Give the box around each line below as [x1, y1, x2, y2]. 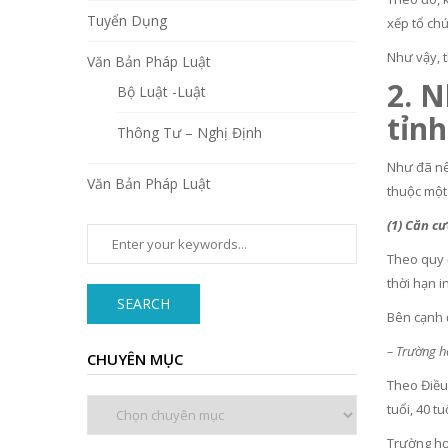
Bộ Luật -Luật [117, 82, 206, 102]
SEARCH [117, 294, 170, 314]
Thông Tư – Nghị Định [117, 123, 262, 143]
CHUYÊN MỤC [87, 349, 183, 370]
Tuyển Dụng [87, 11, 167, 31]
